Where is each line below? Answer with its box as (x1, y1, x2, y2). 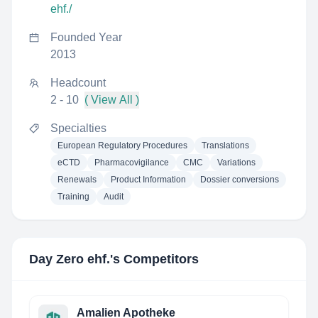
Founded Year (50, 31, 122, 43)
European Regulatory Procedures (57, 141, 187, 150)
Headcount (50, 77, 106, 89)
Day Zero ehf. (29, 252, 110, 266)
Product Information (111, 175, 186, 185)
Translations (202, 141, 249, 150)
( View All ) (84, 94, 139, 106)
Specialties (50, 122, 106, 134)
